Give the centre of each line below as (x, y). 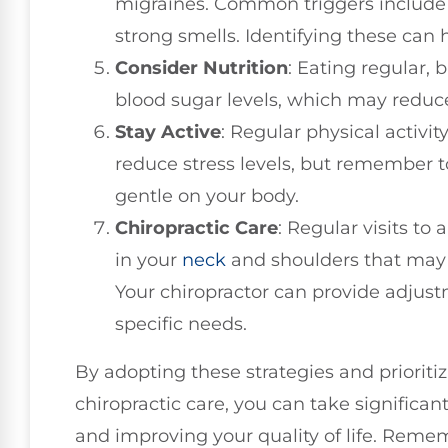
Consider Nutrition (201, 68)
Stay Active (168, 132)
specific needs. (181, 324)
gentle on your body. (207, 196)
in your (148, 260)
